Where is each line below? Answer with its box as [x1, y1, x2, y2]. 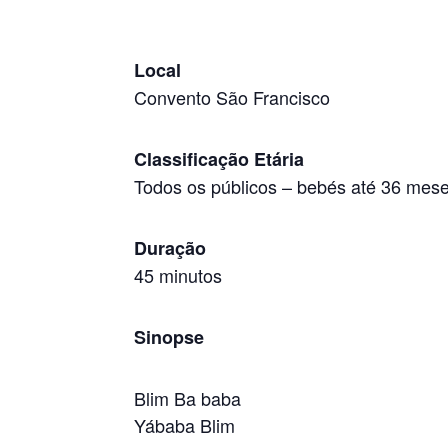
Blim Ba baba [134, 385, 242, 411]
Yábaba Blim [134, 412, 236, 438]
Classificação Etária [134, 146, 305, 172]
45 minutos [134, 262, 223, 288]
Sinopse [134, 324, 205, 350]
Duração [134, 235, 207, 261]
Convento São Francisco [134, 84, 331, 110]
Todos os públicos [134, 173, 283, 199]
